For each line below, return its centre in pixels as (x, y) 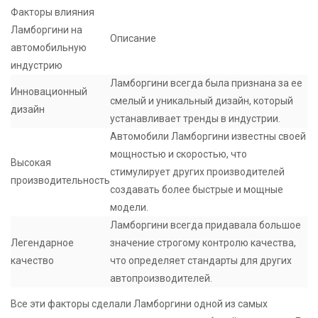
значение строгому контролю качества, (203, 242)
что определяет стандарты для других (201, 260)
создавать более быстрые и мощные (197, 189)
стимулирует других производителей (197, 171)
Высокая (31, 162)
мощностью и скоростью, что (179, 154)
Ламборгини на (46, 29)
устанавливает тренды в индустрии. (195, 118)
